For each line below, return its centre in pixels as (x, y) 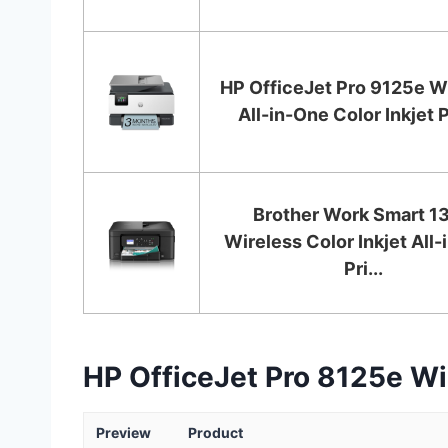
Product (215, 432)
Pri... (363, 268)
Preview (123, 432)
